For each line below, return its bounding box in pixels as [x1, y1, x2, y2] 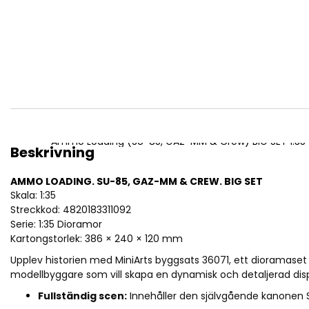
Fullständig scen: [38, 289, 127, 303]
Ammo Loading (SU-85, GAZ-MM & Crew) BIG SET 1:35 [50, 134, 306, 148]
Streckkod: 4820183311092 [10, 203, 131, 217]
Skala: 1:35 [10, 188, 56, 202]
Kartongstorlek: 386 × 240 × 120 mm [10, 232, 183, 246]
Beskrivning [10, 143, 94, 162]
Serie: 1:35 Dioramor [10, 217, 102, 231]
